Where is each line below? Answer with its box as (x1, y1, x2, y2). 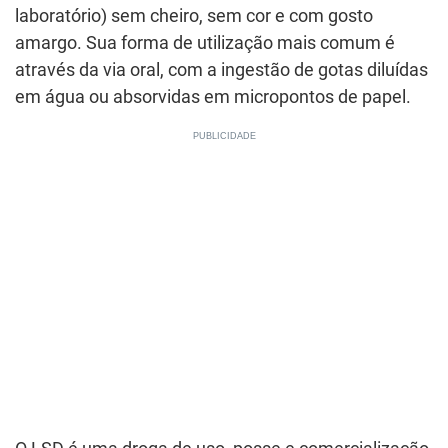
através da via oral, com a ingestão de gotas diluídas (15, 60, 428, 80)
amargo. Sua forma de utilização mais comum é (15, 33, 395, 53)
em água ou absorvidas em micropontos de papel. (15, 87, 411, 107)
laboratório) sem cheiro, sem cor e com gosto (15, 6, 373, 26)
